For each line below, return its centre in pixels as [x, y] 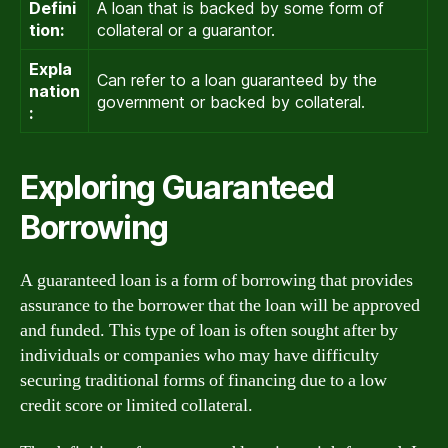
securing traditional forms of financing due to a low [203, 380]
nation [54, 90]
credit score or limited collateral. [136, 405]
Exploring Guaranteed [177, 187]
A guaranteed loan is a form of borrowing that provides [216, 280]
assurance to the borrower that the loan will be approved [220, 305]
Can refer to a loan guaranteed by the [237, 79]
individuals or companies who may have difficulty [199, 355]
